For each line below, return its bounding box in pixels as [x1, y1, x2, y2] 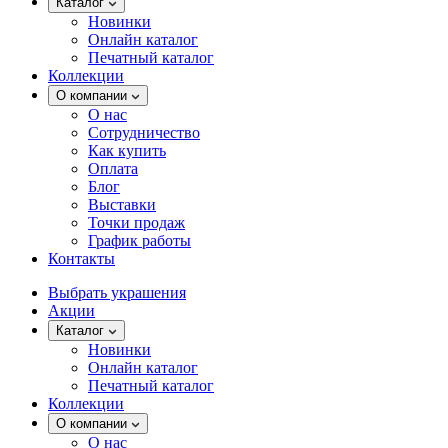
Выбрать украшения [48, 284, 186, 301]
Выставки [88, 196, 156, 213]
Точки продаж [88, 214, 185, 231]
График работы [88, 232, 191, 249]
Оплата [88, 160, 138, 177]
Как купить [88, 142, 166, 159]
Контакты [48, 250, 115, 267]
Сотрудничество [88, 124, 200, 141]
